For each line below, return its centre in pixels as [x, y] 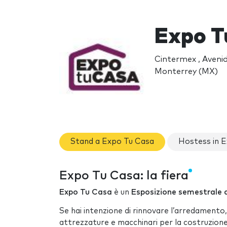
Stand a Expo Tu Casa [112, 142]
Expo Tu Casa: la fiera [124, 176]
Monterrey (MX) [186, 71]
